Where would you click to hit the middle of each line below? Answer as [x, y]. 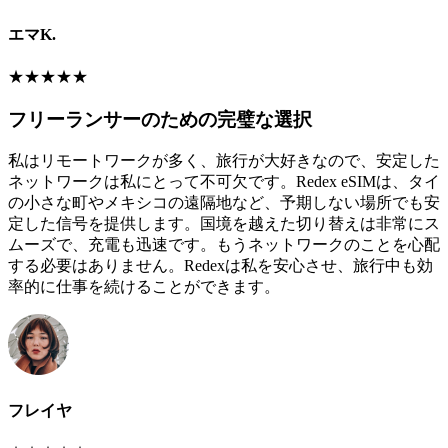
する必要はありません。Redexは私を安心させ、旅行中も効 [220, 266]
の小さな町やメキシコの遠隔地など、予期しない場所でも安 [224, 203]
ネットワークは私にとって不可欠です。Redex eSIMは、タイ [224, 182]
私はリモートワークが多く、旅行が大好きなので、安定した [224, 161]
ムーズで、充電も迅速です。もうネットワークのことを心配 [224, 245]
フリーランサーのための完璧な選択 [160, 119]
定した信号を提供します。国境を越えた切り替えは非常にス [224, 224]
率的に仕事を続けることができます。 [144, 287]
